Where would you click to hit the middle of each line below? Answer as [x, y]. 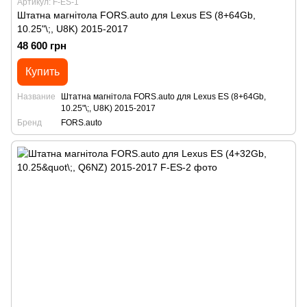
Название [36, 97]
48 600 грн [42, 46]
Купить [42, 72]
